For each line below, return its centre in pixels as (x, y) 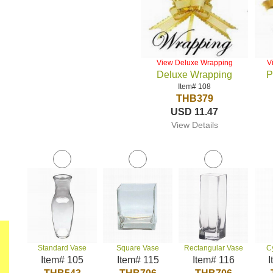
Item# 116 (213, 260)
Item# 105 (62, 260)
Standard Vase (62, 248)
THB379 (194, 98)
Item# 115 (138, 260)
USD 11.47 (195, 112)
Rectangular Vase (213, 248)
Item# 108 (195, 87)
